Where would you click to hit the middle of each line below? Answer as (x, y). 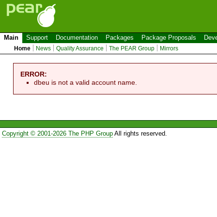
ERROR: (34, 74)
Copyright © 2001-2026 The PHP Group (57, 134)
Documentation (77, 38)
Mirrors (169, 48)
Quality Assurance (80, 48)
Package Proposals (169, 38)
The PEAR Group (132, 48)
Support (37, 38)
